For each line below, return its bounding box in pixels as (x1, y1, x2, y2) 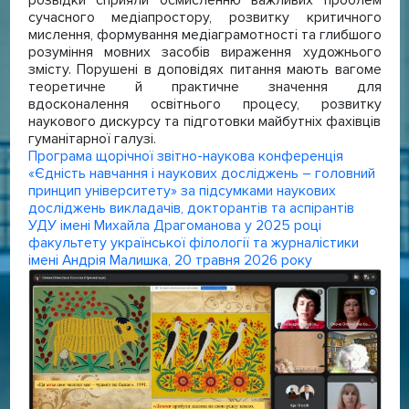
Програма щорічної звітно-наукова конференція (27, 147, 343, 164)
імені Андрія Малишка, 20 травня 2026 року (27, 251, 312, 268)
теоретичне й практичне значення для (27, 78, 382, 95)
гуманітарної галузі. (27, 130, 156, 147)
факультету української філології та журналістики (27, 234, 359, 251)
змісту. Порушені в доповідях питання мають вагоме (27, 60, 382, 78)
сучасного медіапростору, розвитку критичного (27, 8, 382, 26)
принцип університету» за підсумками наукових (27, 182, 336, 199)
